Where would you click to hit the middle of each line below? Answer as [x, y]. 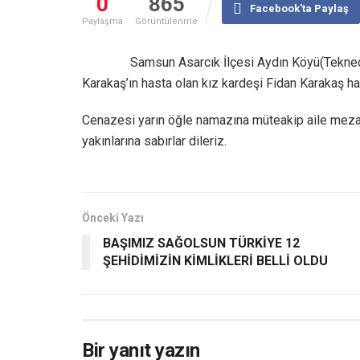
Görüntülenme [166, 21]
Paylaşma [102, 21]
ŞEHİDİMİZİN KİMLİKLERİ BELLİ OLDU [215, 260]
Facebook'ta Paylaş [300, 8]
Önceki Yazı [113, 217]
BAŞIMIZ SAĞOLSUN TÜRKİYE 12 [201, 243]
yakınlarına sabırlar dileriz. [154, 141]
